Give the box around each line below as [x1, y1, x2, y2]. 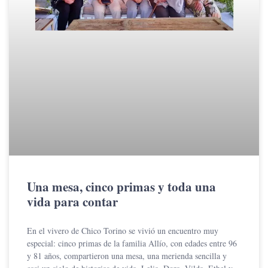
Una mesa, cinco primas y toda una [27, 178, 216, 196]
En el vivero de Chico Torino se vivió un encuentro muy [27, 225, 218, 237]
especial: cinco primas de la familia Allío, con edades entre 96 [27, 237, 237, 249]
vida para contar [27, 193, 118, 211]
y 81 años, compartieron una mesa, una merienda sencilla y [27, 250, 227, 262]
